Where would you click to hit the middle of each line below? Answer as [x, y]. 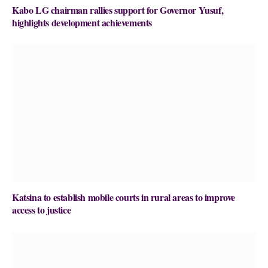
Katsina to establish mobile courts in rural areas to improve [124, 197]
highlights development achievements [82, 23]
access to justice [42, 210]
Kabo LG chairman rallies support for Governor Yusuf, [118, 10]
